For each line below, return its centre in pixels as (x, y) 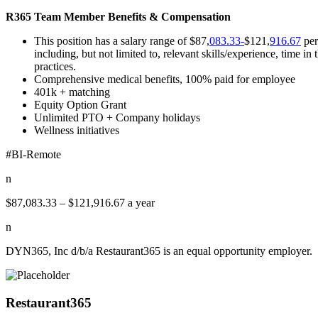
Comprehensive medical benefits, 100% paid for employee (165, 79)
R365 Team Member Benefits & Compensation (118, 16)
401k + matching (72, 92)
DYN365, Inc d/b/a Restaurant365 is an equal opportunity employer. (159, 251)
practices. (55, 66)
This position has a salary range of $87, (122, 40)
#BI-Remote (33, 154)
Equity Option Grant (80, 104)
